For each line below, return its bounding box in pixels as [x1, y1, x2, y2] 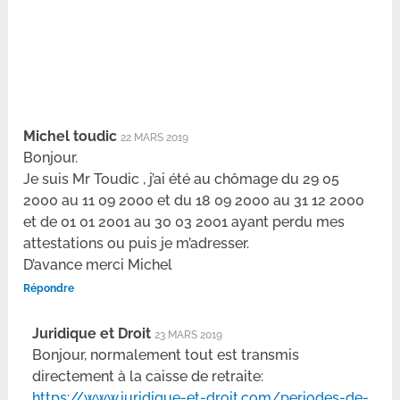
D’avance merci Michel [23, 255, 173, 273]
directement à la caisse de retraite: [32, 367, 264, 385]
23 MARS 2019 [154, 328, 223, 341]
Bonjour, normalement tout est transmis [32, 346, 300, 363]
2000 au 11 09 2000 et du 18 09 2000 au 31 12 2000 [23, 191, 365, 209]
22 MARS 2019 [121, 130, 189, 144]
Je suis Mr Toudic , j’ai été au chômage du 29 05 [23, 170, 340, 187]
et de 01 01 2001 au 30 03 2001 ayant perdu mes [23, 212, 346, 230]
